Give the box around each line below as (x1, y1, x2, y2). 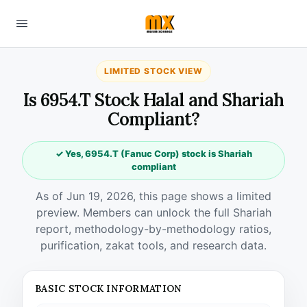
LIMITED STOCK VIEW (104, 66, 203, 76)
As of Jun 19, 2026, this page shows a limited (36, 189, 271, 203)
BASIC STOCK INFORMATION (35, 282, 182, 295)
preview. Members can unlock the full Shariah (36, 206, 271, 219)
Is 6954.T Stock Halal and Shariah (23, 88, 284, 111)
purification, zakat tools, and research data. (40, 238, 267, 252)
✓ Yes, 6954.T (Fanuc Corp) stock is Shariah (55, 148, 252, 159)
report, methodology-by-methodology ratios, (36, 222, 271, 236)
